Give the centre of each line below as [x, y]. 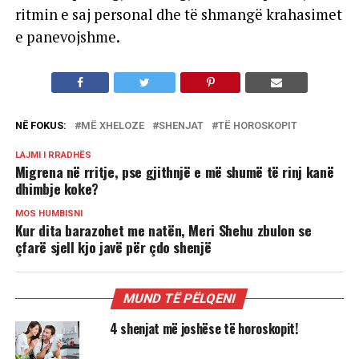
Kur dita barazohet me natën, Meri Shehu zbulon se [163, 230]
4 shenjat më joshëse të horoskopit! [204, 329]
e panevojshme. [67, 37]
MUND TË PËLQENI [180, 298]
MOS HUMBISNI [48, 214]
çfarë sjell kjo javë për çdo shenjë [113, 247]
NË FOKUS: [40, 125]
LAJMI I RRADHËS [53, 155]
